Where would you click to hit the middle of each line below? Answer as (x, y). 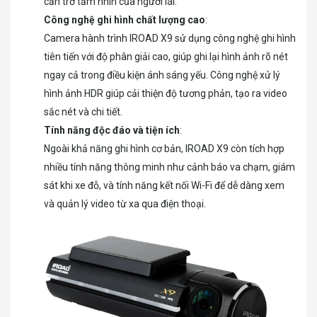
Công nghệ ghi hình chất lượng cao (125, 19)
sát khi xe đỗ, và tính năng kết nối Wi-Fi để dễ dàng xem (164, 185)
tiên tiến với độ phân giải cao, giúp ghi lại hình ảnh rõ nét (166, 56)
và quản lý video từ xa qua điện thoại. (125, 203)
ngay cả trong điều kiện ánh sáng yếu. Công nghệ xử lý (162, 75)
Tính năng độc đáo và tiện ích (112, 130)
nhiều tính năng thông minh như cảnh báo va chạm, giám (169, 167)
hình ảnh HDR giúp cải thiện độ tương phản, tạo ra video (166, 93)
